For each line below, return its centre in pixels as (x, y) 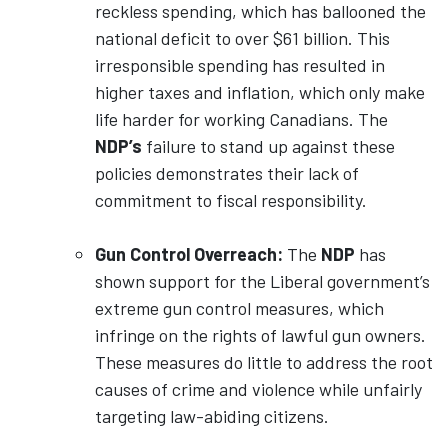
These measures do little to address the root (264, 362)
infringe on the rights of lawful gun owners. (260, 335)
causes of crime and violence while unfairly (258, 389)
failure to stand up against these (268, 146)
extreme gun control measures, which (239, 308)
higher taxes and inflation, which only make (260, 92)
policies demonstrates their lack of (227, 173)
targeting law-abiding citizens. (212, 416)
